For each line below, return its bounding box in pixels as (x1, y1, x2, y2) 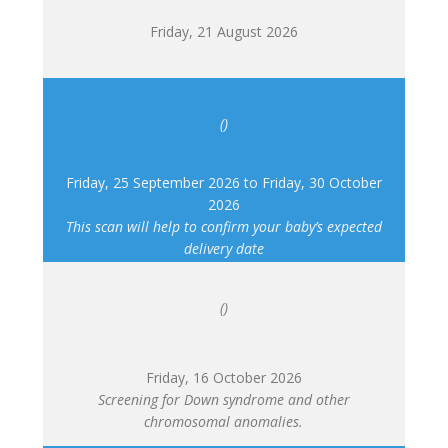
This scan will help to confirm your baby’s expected (65, 216, 382, 236)
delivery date (183, 238, 264, 258)
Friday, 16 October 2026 (145, 367, 302, 387)
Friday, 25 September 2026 (65, 172, 240, 192)
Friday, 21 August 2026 (149, 21, 298, 41)
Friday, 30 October (261, 172, 382, 192)
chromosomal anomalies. (144, 411, 304, 431)
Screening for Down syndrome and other (97, 389, 350, 409)
